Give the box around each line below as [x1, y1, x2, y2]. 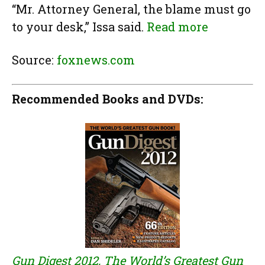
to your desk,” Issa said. [12, 19, 147, 35]
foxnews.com [57, 52, 135, 68]
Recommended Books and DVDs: [12, 91, 203, 106]
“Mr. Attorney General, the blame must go [12, 1, 251, 17]
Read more [147, 19, 208, 35]
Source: [12, 52, 57, 68]
